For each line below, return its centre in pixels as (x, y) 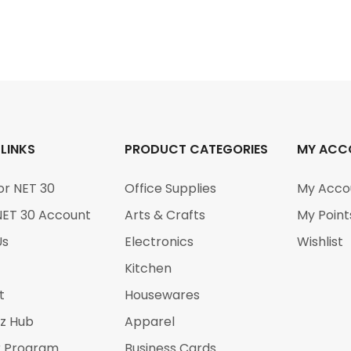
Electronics (159, 242)
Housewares (163, 295)
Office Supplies (171, 188)
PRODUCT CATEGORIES (197, 149)
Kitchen (148, 268)
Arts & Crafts (165, 215)
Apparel (150, 322)
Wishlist (320, 242)
